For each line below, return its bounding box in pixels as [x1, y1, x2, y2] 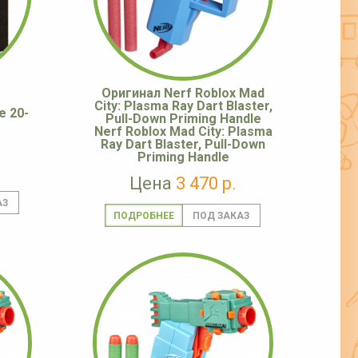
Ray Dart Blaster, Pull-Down [101, 137, 265, 153]
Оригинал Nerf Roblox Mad [101, 86, 265, 101]
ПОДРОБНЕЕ [113, 210, 174, 222]
